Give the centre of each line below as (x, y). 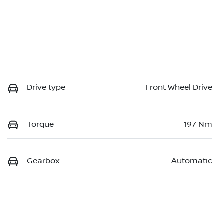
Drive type (46, 88)
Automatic (192, 161)
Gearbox (43, 161)
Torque (40, 124)
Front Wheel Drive (179, 88)
